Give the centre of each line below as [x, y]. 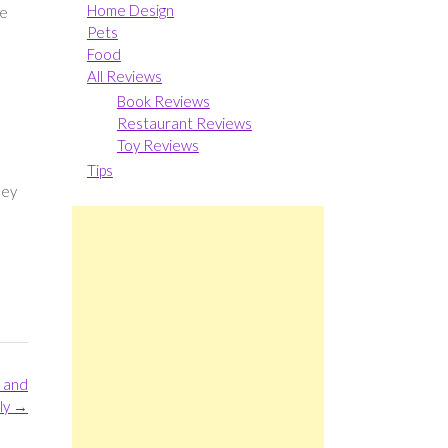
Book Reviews [163, 100]
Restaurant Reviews [184, 122]
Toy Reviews [157, 144]
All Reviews [124, 75]
